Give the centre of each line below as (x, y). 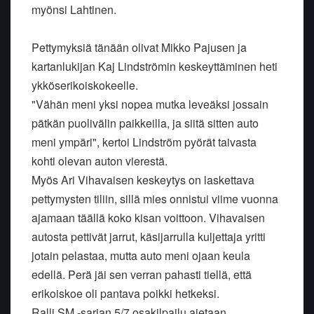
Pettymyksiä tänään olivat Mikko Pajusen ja (139, 47)
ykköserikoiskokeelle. (85, 85)
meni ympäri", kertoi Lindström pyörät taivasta (144, 142)
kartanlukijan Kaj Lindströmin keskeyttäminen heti (155, 66)
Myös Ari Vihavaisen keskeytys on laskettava (143, 179)
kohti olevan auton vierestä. (100, 161)
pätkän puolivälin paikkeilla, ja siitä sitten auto (145, 123)
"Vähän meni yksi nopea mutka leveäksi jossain (150, 104)
